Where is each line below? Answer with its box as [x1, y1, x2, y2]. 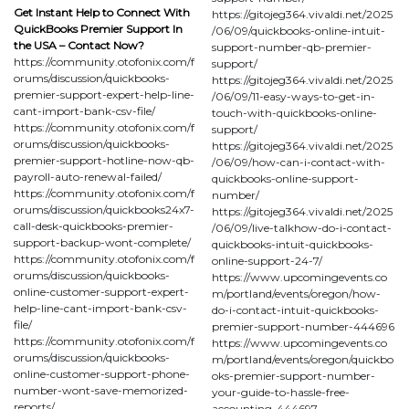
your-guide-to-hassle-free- [212, 384, 350, 399]
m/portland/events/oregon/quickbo [212, 351, 393, 366]
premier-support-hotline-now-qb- [14, 152, 194, 167]
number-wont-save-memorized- [14, 383, 188, 397]
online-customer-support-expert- [14, 284, 189, 299]
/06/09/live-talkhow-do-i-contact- [212, 220, 392, 235]
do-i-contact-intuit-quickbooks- [212, 302, 379, 317]
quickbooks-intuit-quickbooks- [212, 236, 373, 251]
